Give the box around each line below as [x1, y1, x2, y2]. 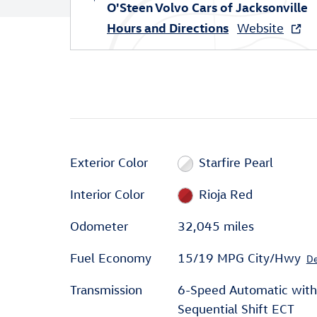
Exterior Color [70, 155, 148, 170]
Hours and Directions [107, 19, 229, 35]
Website [237, 21, 284, 35]
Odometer [70, 219, 128, 234]
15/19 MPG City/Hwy [177, 250, 301, 265]
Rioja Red [199, 187, 253, 202]
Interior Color [70, 187, 144, 202]
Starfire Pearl [199, 155, 274, 170]
